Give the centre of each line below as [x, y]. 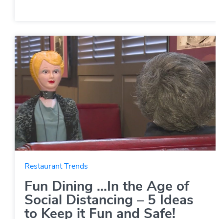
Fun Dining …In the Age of [107, 186]
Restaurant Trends [56, 166]
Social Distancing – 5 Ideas [109, 200]
